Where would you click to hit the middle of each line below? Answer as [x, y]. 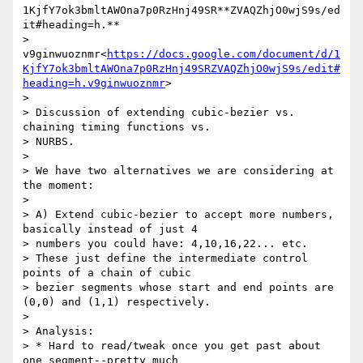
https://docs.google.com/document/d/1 [224, 54]
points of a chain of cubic [107, 273]
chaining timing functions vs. [117, 127]
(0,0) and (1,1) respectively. [117, 302]
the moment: [58, 186]
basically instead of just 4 [110, 229]
